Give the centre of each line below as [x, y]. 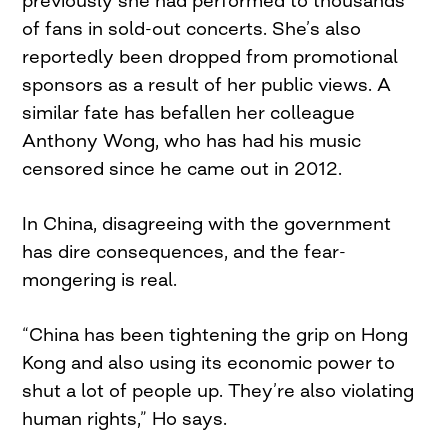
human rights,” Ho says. [125, 418]
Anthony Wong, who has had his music [192, 140]
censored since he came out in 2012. [182, 168]
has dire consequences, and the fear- [184, 251]
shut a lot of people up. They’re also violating [218, 390]
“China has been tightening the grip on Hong [215, 334]
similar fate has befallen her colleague [189, 112]
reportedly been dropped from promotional [210, 56]
